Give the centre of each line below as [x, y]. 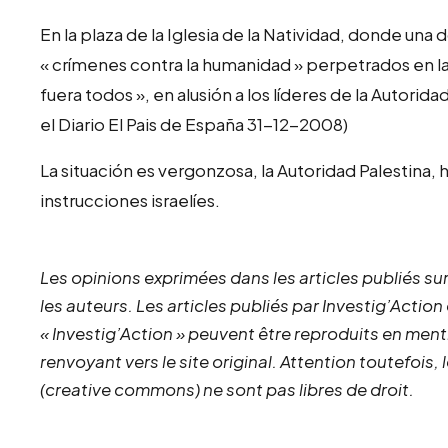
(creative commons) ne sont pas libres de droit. [227, 388]
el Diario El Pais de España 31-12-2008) [194, 123]
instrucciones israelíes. [130, 199]
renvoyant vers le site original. [159, 360]
